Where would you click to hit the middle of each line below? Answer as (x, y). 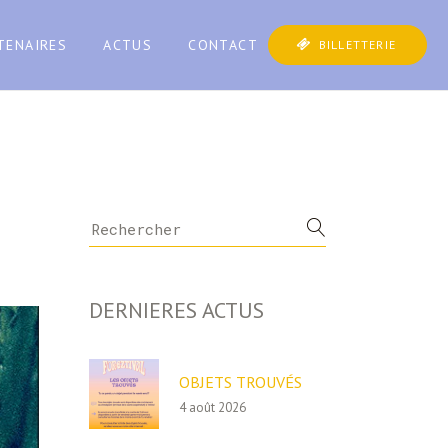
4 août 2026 (212, 407)
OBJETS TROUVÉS (240, 382)
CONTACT (223, 45)
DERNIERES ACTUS (176, 310)
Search (109, 223)
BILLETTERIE (357, 44)
